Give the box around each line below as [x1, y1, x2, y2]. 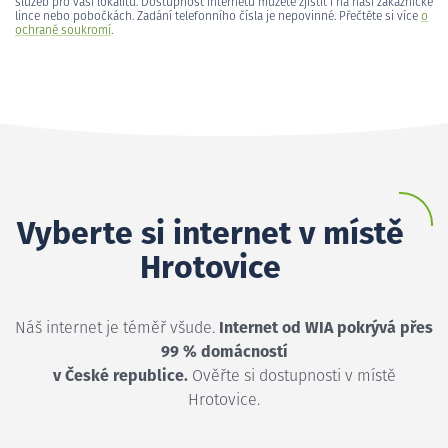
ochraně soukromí [15, 24, 111, 37]
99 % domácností [160, 343, 288, 360]
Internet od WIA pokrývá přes [219, 319, 433, 336]
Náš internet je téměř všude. [15, 319, 219, 336]
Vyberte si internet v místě [16, 218, 404, 251]
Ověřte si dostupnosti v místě [187, 367, 396, 384]
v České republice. [52, 367, 188, 384]
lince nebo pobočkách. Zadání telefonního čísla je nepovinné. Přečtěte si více [15, 10, 421, 23]
